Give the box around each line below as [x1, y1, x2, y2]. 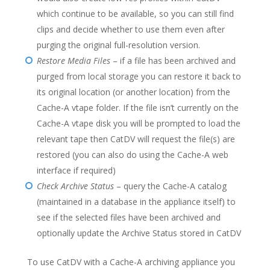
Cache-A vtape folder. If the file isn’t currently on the [36, 102, 239, 113]
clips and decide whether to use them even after [36, 24, 225, 35]
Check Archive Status [36, 180, 114, 192]
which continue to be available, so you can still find [36, 8, 234, 19]
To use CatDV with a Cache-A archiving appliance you [27, 256, 235, 268]
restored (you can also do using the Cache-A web [36, 149, 228, 160]
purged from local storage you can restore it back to [36, 71, 241, 82]
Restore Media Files [36, 55, 110, 66]
